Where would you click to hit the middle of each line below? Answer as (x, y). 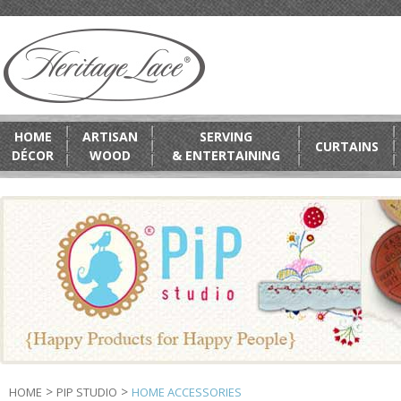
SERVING (226, 137)
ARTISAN (110, 137)
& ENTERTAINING (226, 155)
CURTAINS (347, 146)
